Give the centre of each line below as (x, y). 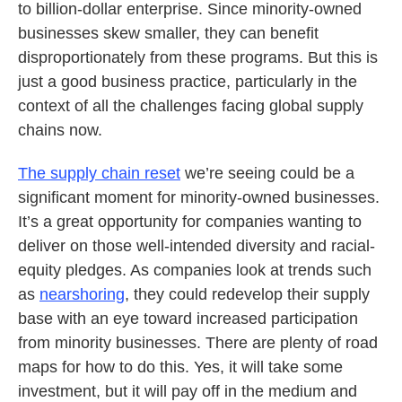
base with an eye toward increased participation (188, 319)
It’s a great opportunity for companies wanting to (190, 222)
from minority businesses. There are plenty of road (198, 343)
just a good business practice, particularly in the (188, 82)
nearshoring (82, 294)
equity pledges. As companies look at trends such (195, 270)
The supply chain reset (99, 173)
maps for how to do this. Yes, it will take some (180, 367)
